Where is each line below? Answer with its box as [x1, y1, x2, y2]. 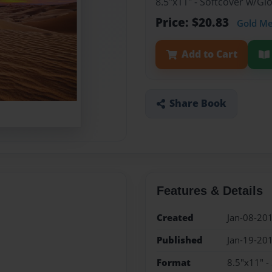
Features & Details [156, 183, 263, 197]
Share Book [169, 97, 226, 110]
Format [156, 256, 191, 270]
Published [156, 233, 203, 246]
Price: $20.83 [155, 14, 232, 31]
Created [156, 211, 194, 224]
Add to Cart [181, 47, 237, 61]
